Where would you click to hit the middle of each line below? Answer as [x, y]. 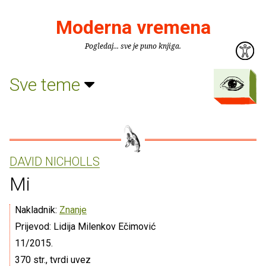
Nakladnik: [37, 210]
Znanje [73, 210]
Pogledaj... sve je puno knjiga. [133, 46]
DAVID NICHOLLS [55, 161]
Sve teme [47, 84]
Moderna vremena [133, 27]
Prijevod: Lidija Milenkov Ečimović [85, 227]
